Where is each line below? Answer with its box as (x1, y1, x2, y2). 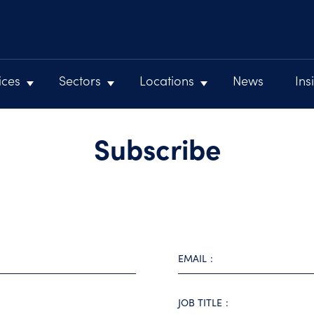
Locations (139, 71, 194, 89)
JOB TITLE (178, 296, 222, 309)
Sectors (59, 71, 101, 89)
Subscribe (93, 129, 221, 167)
